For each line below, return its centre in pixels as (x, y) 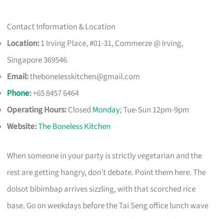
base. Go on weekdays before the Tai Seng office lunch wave (108, 206)
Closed (80, 110)
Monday (106, 110)
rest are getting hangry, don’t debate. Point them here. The (107, 172)
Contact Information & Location (61, 27)
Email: (18, 77)
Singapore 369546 (37, 60)
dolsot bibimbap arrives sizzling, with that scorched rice (101, 189)
